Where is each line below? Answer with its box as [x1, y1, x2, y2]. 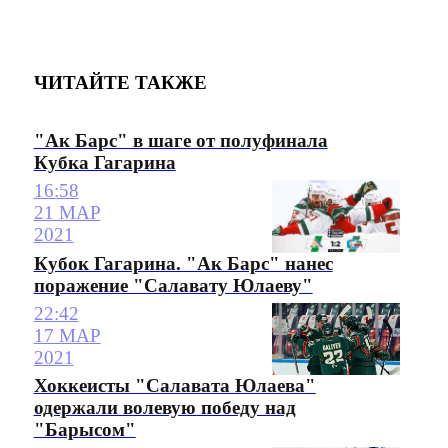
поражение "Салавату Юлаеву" [33, 274, 313, 296]
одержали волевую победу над [33, 396, 296, 418]
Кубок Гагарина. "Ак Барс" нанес [33, 252, 333, 274]
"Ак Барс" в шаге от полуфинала [33, 130, 328, 152]
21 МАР [33, 202, 101, 224]
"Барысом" [33, 418, 136, 440]
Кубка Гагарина [33, 152, 176, 174]
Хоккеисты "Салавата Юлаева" [33, 374, 235, 396]
